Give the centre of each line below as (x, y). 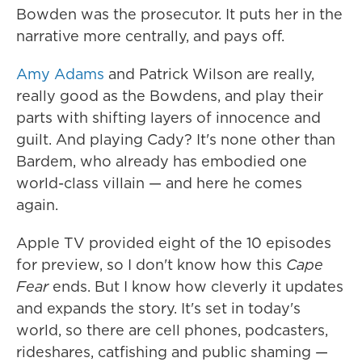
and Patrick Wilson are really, (209, 74)
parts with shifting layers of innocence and (168, 117)
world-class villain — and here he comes (159, 183)
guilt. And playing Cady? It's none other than (176, 139)
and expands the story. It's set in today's (158, 308)
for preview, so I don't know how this (151, 264)
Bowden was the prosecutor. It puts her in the (179, 14)
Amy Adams (60, 74)
